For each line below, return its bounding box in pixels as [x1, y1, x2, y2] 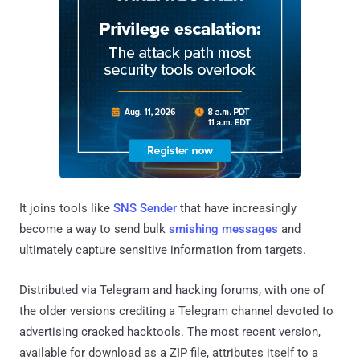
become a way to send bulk [19, 221, 169, 236]
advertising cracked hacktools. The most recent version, [19, 324, 321, 339]
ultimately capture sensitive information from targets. [19, 242, 306, 257]
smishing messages [169, 221, 278, 236]
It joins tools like [19, 200, 113, 215]
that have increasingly [177, 200, 297, 215]
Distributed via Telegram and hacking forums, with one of [19, 282, 325, 297]
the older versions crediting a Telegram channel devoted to [19, 303, 333, 318]
